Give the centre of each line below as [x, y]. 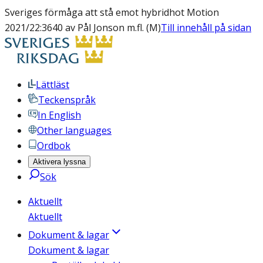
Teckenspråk [67, 100]
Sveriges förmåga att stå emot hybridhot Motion [112, 12]
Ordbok [54, 146]
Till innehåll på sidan [206, 28]
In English [59, 115]
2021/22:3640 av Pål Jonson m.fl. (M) [83, 28]
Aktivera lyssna [59, 162]
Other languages [74, 130]
